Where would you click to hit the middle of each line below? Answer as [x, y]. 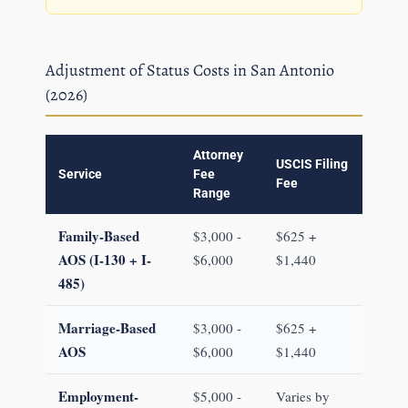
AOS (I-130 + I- [104, 260]
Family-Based [98, 236]
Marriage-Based [107, 328]
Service [80, 175]
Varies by [302, 397]
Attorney [218, 156]
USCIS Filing [311, 165]
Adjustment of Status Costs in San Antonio [189, 71]
